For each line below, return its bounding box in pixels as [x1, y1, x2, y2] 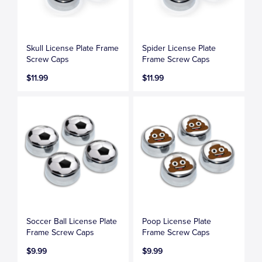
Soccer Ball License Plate [26, 216, 118, 227]
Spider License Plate [142, 43, 216, 53]
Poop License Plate [142, 216, 212, 227]
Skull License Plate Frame [26, 43, 119, 53]
